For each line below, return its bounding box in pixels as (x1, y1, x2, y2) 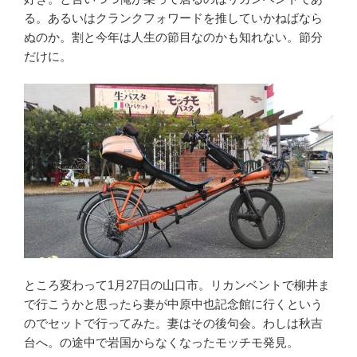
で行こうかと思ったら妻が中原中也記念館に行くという (24, 297, 323, 312)
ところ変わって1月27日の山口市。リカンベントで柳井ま (24, 278, 330, 292)
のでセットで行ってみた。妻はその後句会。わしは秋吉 (24, 316, 323, 331)
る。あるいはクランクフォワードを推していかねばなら (24, 10, 323, 25)
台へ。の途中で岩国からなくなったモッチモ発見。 (24, 335, 299, 350)
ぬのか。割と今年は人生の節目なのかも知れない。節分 (24, 29, 323, 44)
